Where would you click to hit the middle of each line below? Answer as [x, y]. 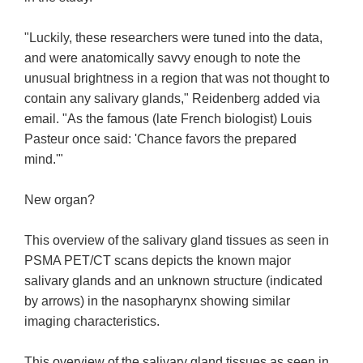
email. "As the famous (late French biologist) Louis [169, 119]
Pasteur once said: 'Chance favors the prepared [161, 139]
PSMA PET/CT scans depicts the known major [158, 261]
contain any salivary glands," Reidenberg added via [173, 99]
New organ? [60, 200]
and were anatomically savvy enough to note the [163, 58]
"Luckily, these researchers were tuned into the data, [174, 38]
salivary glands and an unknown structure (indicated [174, 281]
